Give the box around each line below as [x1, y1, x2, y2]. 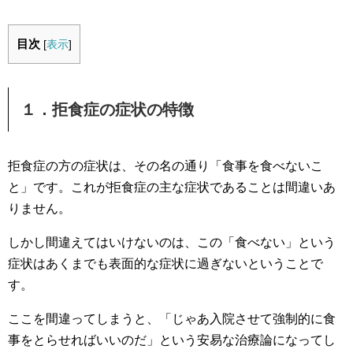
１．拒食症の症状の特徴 [20, 101, 194, 118]
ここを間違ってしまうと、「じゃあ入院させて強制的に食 [8, 312, 336, 325]
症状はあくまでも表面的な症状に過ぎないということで [8, 257, 323, 270]
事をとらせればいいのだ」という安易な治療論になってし [8, 333, 336, 347]
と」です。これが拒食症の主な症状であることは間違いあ [8, 180, 336, 194]
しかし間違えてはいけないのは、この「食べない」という [8, 236, 336, 249]
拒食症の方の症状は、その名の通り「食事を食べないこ [8, 159, 323, 173]
